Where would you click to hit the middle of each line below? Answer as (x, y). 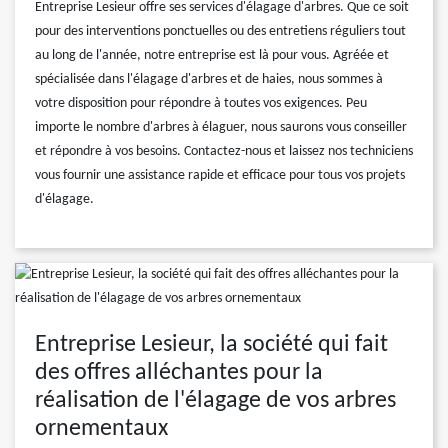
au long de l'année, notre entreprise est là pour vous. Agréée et (212, 55)
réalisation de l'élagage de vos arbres (215, 401)
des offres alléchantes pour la (179, 373)
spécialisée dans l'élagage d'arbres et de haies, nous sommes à (209, 79)
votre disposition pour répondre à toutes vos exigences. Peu (201, 103)
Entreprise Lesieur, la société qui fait (211, 345)
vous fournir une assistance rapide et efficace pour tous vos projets (220, 175)
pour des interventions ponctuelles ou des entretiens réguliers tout (220, 31)
